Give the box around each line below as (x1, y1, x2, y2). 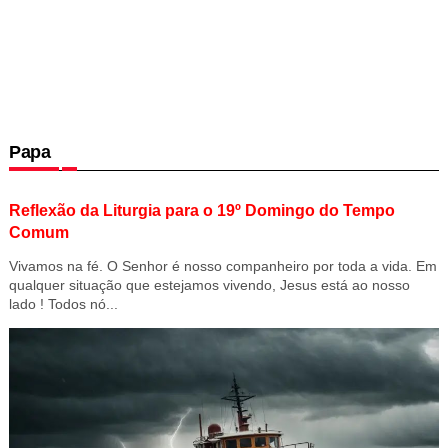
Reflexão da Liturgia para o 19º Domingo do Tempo (8, 201, 395, 220)
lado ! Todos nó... (8, 296, 118, 313)
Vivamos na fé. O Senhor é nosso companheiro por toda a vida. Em (8, 258, 437, 275)
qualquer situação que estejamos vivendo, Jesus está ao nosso (8, 277, 410, 294)
